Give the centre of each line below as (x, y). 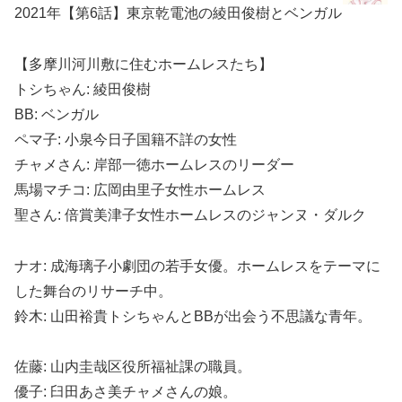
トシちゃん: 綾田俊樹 (83, 89)
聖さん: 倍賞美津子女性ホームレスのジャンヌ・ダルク (190, 214)
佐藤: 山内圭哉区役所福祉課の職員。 (133, 367)
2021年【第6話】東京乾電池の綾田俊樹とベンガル (178, 13)
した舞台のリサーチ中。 (93, 291)
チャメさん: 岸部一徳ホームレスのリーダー (154, 164)
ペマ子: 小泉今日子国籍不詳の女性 (126, 139)
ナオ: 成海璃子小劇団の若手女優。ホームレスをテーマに (197, 266)
